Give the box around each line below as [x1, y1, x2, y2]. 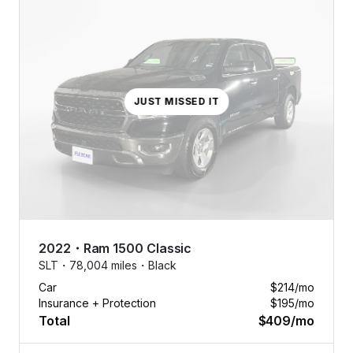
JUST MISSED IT [133, 95, 220, 108]
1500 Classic [113, 240, 192, 256]
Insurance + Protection [39, 295, 156, 310]
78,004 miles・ [69, 258, 148, 272]
